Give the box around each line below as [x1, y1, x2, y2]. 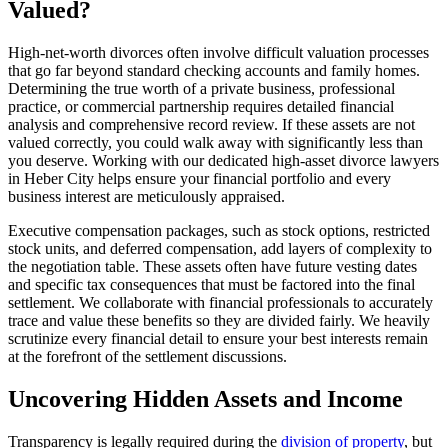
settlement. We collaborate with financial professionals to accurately [8, 293, 433, 311]
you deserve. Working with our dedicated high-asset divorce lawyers [8, 151, 439, 169]
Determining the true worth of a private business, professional [8, 79, 395, 97]
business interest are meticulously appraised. [8, 187, 285, 205]
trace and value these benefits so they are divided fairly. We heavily [8, 311, 430, 329]
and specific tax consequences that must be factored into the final [8, 275, 415, 293]
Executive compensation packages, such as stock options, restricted [8, 221, 430, 239]
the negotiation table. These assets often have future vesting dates [8, 257, 417, 275]
